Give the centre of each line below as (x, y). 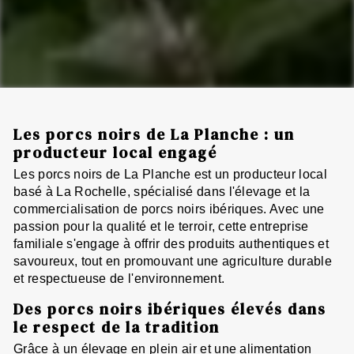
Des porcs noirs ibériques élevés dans (170, 309)
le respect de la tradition (117, 327)
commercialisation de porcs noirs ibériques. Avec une (169, 209)
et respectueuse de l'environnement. (119, 278)
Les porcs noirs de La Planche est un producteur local (170, 174)
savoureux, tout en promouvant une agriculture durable (173, 261)
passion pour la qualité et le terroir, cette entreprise (161, 226)
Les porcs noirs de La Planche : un (154, 134)
